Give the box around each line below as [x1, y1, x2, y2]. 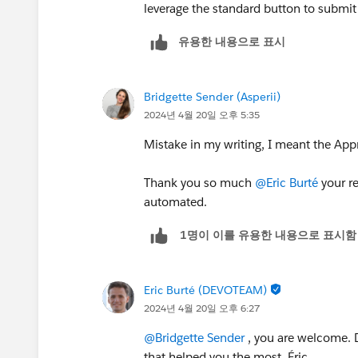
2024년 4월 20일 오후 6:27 [144, 300, 260, 315]
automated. [144, 193, 207, 209]
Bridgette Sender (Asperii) [144, 89, 280, 104]
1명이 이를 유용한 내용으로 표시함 [180, 228, 356, 243]
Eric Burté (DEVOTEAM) [144, 282, 267, 297]
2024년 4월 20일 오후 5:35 [144, 107, 260, 121]
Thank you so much [144, 174, 255, 190]
